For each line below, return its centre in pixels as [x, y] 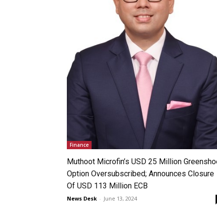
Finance [79, 145]
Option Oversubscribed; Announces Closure [140, 173]
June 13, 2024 [120, 198]
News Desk [82, 198]
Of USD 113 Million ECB [108, 186]
